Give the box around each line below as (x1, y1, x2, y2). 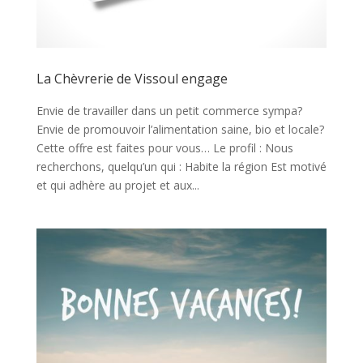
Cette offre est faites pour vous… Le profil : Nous (36, 140, 293, 156)
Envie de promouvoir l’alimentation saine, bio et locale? (36, 122, 324, 138)
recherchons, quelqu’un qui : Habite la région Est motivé (36, 159, 327, 175)
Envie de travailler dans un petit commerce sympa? (36, 103, 302, 119)
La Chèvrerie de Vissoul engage (36, 70, 228, 88)
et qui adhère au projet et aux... (36, 177, 199, 194)
